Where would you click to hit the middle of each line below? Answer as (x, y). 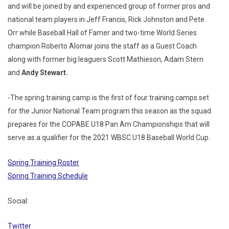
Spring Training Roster (43, 163)
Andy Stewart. (45, 73)
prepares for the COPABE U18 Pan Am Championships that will (109, 124)
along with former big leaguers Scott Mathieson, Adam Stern (106, 59)
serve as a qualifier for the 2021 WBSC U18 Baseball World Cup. (109, 138)
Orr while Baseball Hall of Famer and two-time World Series (102, 33)
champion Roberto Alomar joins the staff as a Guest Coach (102, 46)
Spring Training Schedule (48, 176)
